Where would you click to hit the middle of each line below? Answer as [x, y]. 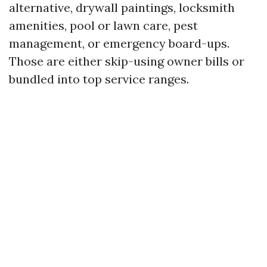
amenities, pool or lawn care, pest [103, 25]
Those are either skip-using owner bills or [127, 61]
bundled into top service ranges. [99, 79]
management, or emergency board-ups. [119, 43]
